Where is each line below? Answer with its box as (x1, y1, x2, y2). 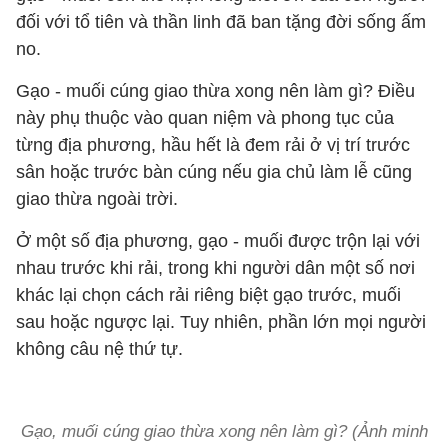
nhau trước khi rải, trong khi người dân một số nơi (16, 258, 415, 278)
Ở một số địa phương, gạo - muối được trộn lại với (16, 231, 420, 251)
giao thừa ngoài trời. (16, 189, 183, 209)
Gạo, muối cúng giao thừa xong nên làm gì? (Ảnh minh (20, 422, 428, 441)
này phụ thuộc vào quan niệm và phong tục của (16, 108, 394, 128)
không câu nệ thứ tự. (16, 339, 183, 359)
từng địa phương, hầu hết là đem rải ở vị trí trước (16, 135, 410, 155)
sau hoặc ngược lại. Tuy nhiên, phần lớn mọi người (16, 312, 426, 332)
